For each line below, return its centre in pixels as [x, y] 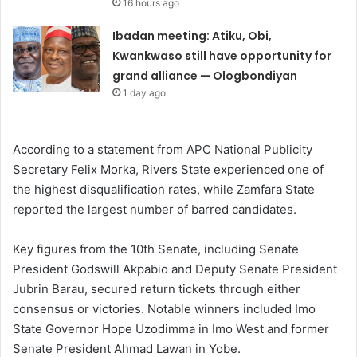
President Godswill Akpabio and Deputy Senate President [175, 269]
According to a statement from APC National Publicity [163, 150]
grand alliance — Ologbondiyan [205, 76]
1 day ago [145, 93]
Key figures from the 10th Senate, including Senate [156, 249]
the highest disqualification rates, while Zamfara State [164, 190]
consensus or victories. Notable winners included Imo [164, 309]
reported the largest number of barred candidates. [155, 210]
